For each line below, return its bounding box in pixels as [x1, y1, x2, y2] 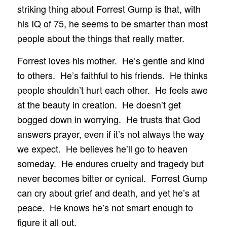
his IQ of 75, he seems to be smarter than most [17, 17, 208, 30]
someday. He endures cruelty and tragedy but [17, 157, 204, 170]
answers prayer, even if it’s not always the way [17, 127, 204, 141]
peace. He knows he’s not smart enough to [17, 201, 193, 214]
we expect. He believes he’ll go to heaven [17, 142, 187, 156]
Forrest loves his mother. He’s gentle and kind [17, 54, 205, 67]
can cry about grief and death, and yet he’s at [17, 186, 200, 200]
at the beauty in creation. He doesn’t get [17, 98, 181, 111]
